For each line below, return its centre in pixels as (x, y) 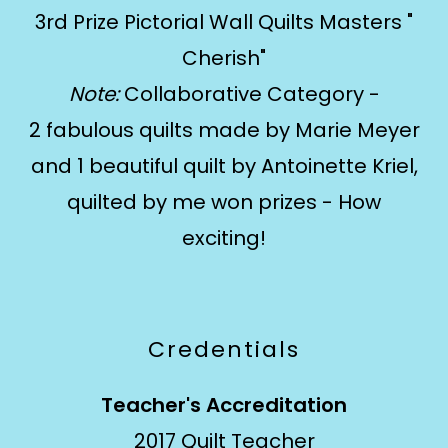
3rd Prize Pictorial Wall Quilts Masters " (224, 22)
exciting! (224, 238)
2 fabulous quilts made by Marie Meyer (224, 130)
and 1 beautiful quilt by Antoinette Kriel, (224, 166)
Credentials (224, 349)
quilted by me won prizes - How (224, 202)
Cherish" (224, 58)
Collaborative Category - (251, 94)
